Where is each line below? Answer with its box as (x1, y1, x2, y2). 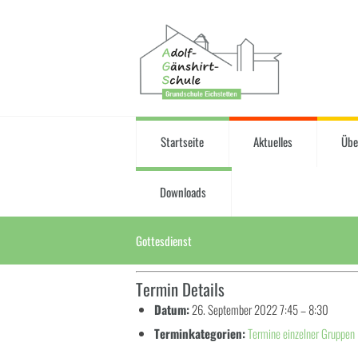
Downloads (160, 182, 207, 201)
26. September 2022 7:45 (191, 300, 298, 319)
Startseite (161, 133, 205, 151)
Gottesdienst (136, 232, 192, 250)
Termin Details (136, 276, 225, 302)
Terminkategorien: (153, 324, 245, 343)
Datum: (153, 300, 189, 319)
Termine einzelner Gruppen (247, 324, 355, 343)
